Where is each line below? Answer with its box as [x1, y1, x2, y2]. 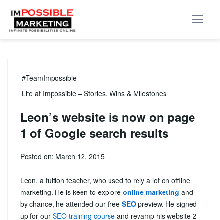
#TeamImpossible [22, 73, 77, 82]
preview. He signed [136, 199, 197, 209]
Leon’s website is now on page [20, 109, 195, 125]
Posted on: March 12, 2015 [20, 151, 105, 161]
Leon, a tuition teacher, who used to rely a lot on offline [20, 175, 190, 185]
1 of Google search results [20, 124, 168, 141]
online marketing [123, 187, 179, 197]
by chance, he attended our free [20, 199, 122, 209]
